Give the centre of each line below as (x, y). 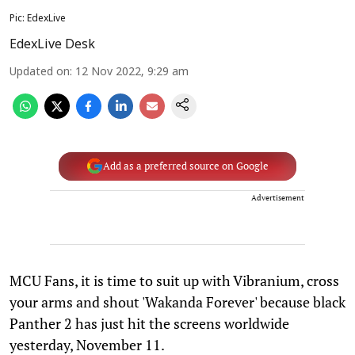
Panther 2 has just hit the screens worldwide (149, 323)
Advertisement (278, 197)
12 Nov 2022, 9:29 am (132, 72)
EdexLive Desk (52, 45)
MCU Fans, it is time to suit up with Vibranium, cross (174, 280)
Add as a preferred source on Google (185, 166)
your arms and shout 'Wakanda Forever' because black (177, 302)
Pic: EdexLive (38, 19)
